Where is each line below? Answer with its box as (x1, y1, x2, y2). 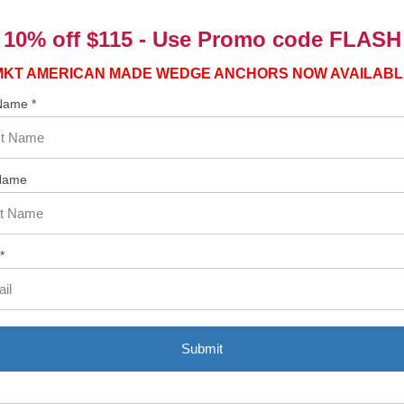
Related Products (107, 355, 297, 387)
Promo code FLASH (197, 26, 401, 51)
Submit (181, 340, 223, 356)
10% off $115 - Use (3, 26, 197, 51)
